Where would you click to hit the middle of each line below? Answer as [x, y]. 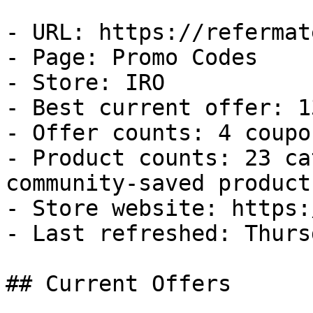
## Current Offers [118, 284]
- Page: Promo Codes [132, 57]
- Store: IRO [85, 82]
